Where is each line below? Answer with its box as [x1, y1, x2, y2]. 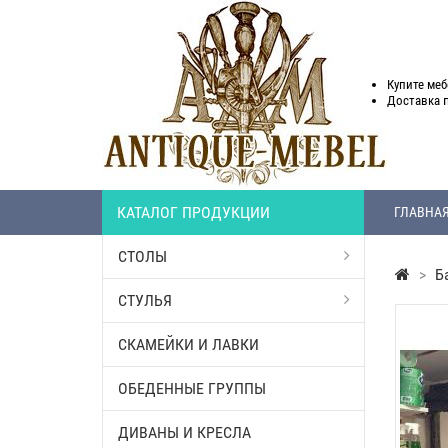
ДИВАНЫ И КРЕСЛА [118, 423, 251, 442]
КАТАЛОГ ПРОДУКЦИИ [117, 203, 270, 222]
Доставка [387, 93, 443, 109]
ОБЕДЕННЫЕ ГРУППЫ [118, 379, 266, 398]
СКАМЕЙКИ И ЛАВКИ [118, 335, 259, 354]
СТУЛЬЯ [118, 291, 172, 310]
